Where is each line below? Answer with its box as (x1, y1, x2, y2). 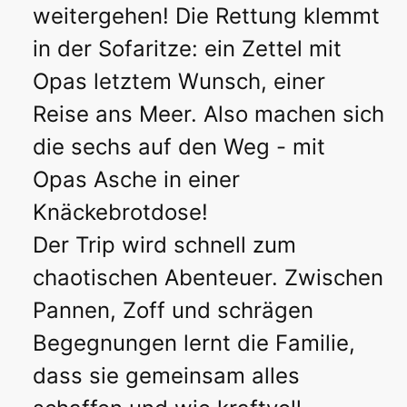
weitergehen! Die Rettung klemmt (33, 3, 380, 30)
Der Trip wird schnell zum (33, 232, 296, 259)
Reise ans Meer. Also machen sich (33, 101, 384, 128)
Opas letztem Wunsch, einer (33, 68, 325, 95)
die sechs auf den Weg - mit (33, 134, 325, 161)
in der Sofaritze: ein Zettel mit (33, 35, 342, 63)
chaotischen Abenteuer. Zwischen (33, 264, 383, 292)
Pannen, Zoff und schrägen (33, 297, 313, 324)
